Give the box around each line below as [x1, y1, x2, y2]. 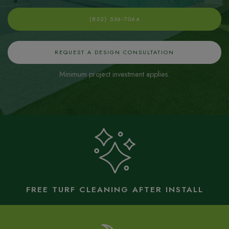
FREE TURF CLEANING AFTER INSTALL [26, 184, 203, 195]
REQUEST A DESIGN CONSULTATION [55, 48, 174, 56]
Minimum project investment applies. [59, 69, 170, 79]
